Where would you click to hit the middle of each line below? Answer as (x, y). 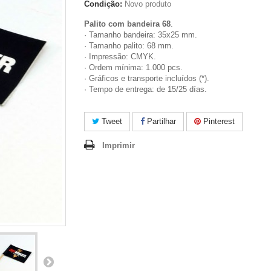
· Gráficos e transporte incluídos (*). (147, 78)
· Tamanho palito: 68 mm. (129, 46)
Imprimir (119, 145)
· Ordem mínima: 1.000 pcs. (133, 67)
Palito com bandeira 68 (127, 24)
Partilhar (160, 121)
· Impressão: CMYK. (120, 57)
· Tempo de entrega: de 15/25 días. (145, 89)
